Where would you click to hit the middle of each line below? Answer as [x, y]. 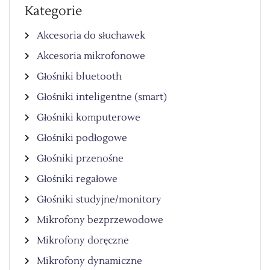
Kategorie [53, 11]
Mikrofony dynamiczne [89, 261]
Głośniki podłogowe [82, 138]
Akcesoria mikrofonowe [91, 56]
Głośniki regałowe [77, 179]
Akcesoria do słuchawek [91, 35]
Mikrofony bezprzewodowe [100, 220]
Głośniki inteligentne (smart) [102, 97]
